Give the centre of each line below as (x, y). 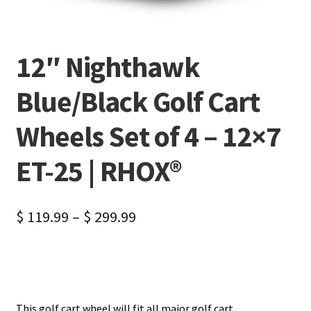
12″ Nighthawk (108, 67)
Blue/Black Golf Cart (137, 102)
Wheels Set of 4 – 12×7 (148, 136)
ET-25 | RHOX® (99, 171)
